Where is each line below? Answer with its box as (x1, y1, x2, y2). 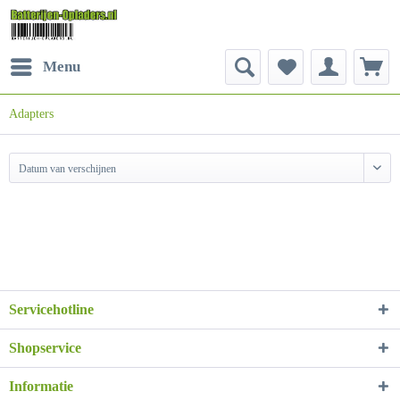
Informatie (9, 379, 73, 394)
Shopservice (9, 340, 81, 355)
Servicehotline (9, 302, 94, 317)
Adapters (9, 107, 54, 121)
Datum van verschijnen (19, 162, 116, 175)
